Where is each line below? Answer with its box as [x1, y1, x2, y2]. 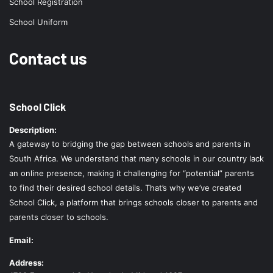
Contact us [9, 48, 87, 68]
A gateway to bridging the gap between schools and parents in [9, 139, 250, 149]
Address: [9, 258, 44, 268]
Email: [9, 235, 34, 246]
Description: [9, 125, 57, 135]
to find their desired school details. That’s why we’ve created [9, 183, 241, 193]
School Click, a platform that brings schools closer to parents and [9, 197, 258, 208]
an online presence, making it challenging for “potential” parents [9, 168, 254, 179]
